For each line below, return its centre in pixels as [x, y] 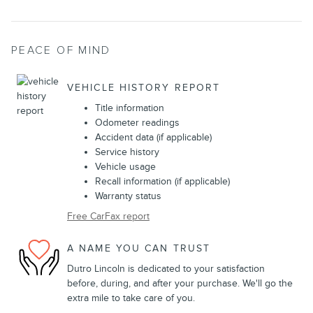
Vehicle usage [125, 167]
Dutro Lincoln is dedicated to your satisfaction [166, 269]
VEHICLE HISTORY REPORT [144, 87]
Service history [127, 152]
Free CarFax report [108, 217]
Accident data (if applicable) [153, 138]
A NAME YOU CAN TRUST [139, 248]
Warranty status [128, 196]
